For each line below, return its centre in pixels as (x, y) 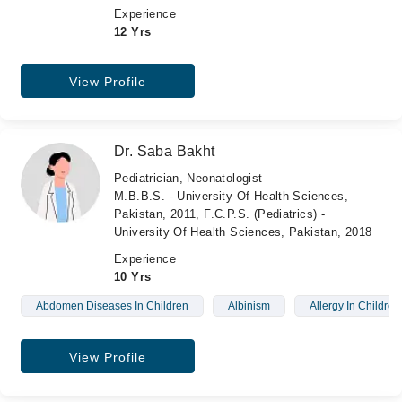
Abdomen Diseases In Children (112, 306)
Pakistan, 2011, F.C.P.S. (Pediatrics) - (220, 214)
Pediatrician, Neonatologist (188, 178)
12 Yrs (133, 32)
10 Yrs (133, 277)
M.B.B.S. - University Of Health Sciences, (231, 196)
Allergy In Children (354, 306)
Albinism (249, 306)
